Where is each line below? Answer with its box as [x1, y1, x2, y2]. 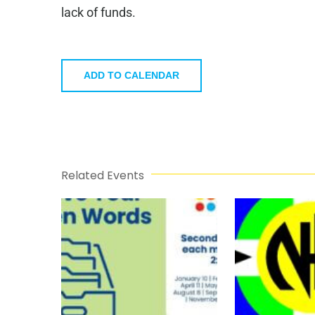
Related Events [61, 167, 144, 184]
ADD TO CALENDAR [84, 70, 179, 82]
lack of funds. [60, 5, 136, 20]
